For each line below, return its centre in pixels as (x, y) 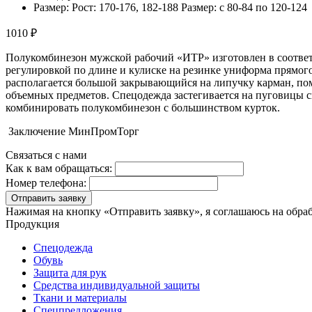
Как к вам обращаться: (59, 168)
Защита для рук (70, 272)
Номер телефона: (46, 182)
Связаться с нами (46, 155)
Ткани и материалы (80, 297)
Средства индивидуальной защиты (117, 285)
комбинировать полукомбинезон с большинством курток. (143, 107)
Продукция (32, 224)
